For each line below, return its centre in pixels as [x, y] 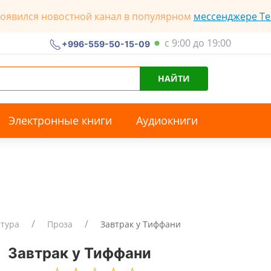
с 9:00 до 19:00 [198, 42]
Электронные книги [60, 120]
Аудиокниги [167, 120]
